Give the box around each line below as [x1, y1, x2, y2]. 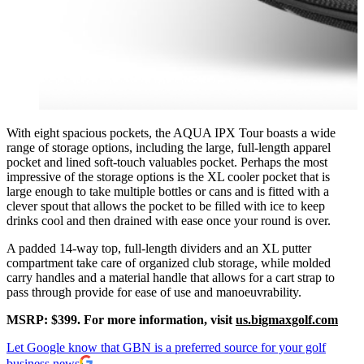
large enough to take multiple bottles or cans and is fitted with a [6, 184, 329, 198]
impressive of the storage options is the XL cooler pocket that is [6, 169, 330, 184]
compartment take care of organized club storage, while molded [6, 255, 331, 270]
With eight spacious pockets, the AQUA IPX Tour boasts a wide [6, 125, 336, 140]
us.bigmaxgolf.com [236, 312, 338, 327]
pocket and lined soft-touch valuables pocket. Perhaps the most [6, 154, 327, 169]
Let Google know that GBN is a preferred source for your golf [6, 340, 326, 354]
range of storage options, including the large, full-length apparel [6, 140, 331, 154]
